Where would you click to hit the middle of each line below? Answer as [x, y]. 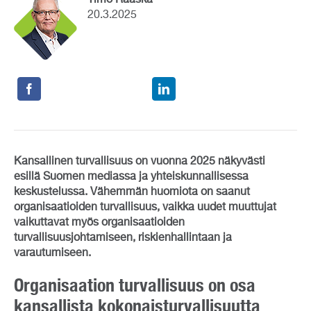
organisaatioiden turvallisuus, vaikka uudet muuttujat [145, 207]
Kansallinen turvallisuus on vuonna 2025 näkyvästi [140, 161]
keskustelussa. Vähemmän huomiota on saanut [132, 192]
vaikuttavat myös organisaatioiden [99, 222]
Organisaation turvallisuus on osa [135, 285]
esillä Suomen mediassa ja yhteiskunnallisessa [131, 177]
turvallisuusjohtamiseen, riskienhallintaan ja [123, 238]
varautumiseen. [52, 253]
